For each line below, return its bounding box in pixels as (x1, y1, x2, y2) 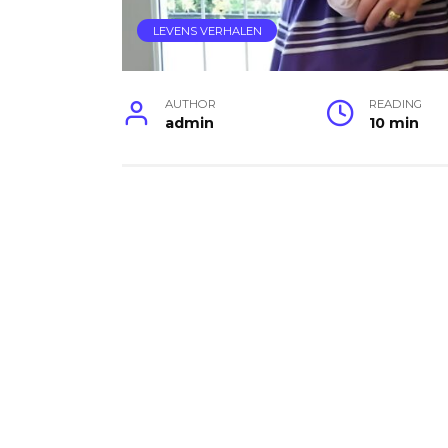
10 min (368, 113, 419, 132)
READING (368, 96, 422, 111)
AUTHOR (165, 96, 217, 111)
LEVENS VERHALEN (152, 23, 262, 38)
